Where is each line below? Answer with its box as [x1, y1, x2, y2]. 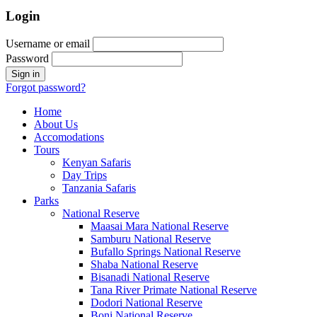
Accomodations [34, 131, 104, 144]
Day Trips [62, 169, 107, 182]
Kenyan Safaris [62, 156, 131, 169]
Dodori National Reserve [91, 296, 202, 309]
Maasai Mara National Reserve [91, 220, 229, 233]
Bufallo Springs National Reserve [91, 246, 241, 258]
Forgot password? [6, 81, 86, 94]
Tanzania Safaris [62, 182, 136, 195]
